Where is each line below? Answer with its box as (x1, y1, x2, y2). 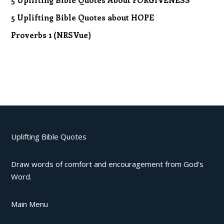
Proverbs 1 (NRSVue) (11, 29, 91, 40)
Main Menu (11, 198, 48, 209)
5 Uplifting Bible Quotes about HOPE (11, 11, 154, 22)
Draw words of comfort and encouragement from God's (11, 158, 204, 169)
